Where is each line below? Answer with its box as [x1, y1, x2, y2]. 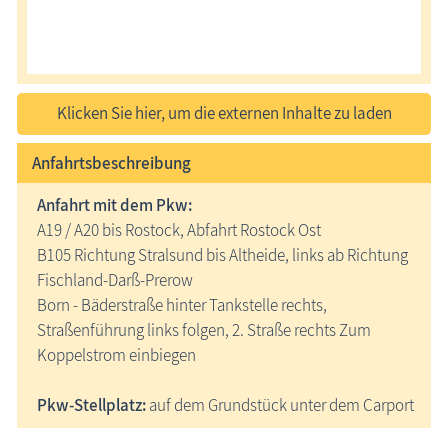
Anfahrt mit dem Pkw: [37, 194, 192, 217]
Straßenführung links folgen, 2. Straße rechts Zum [37, 319, 371, 342]
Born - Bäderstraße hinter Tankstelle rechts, [37, 294, 327, 317]
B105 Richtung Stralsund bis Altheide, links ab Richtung [37, 244, 408, 267]
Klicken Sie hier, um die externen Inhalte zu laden [56, 102, 392, 125]
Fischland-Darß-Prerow [37, 269, 193, 292]
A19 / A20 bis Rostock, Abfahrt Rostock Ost [37, 219, 321, 242]
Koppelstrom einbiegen [37, 344, 196, 367]
